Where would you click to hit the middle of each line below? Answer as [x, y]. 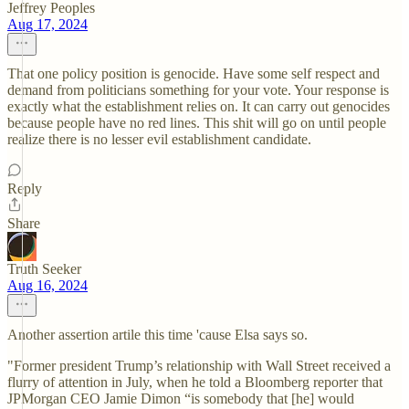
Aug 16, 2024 [47, 285]
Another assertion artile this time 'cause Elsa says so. [157, 335]
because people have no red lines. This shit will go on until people [197, 123]
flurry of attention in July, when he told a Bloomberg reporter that [195, 382]
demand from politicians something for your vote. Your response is [198, 90]
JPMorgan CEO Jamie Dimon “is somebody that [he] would [181, 399]
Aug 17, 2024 [47, 24]
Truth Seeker [44, 269]
